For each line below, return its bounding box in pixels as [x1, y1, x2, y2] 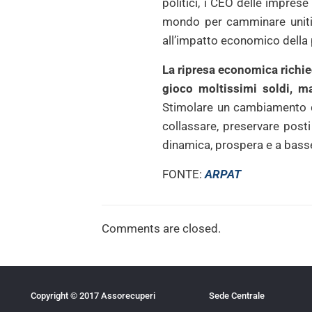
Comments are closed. [102, 221, 221, 235]
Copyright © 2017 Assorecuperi [31, 290, 155, 301]
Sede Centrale [209, 290, 265, 301]
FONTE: [162, 167, 205, 181]
